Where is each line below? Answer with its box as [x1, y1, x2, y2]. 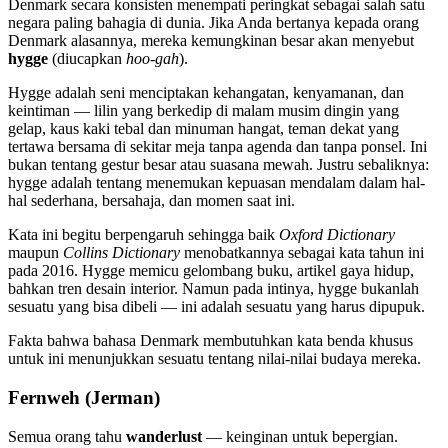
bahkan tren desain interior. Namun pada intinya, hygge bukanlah [8, 280, 419, 298]
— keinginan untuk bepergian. [202, 427, 398, 445]
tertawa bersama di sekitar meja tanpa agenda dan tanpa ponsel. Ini [8, 138, 427, 156]
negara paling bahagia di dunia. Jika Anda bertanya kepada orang [8, 14, 419, 32]
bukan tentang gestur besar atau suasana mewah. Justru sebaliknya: [8, 156, 429, 174]
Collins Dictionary [63, 244, 180, 262]
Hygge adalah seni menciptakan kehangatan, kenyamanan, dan [8, 84, 404, 102]
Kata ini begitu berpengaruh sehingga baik [8, 226, 279, 244]
